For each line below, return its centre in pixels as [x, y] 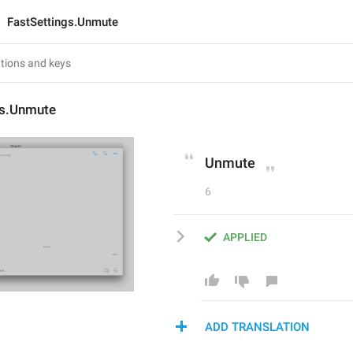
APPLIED [245, 237]
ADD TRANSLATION [257, 327]
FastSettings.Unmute [63, 22]
